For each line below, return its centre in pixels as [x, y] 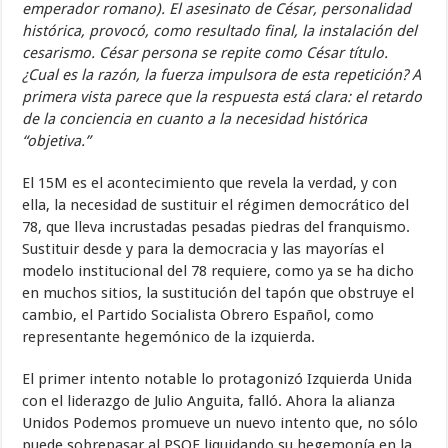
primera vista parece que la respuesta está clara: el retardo [222, 97]
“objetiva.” [56, 141]
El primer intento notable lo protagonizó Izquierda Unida [217, 379]
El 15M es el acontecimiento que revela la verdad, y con [210, 183]
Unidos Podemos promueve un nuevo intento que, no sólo [220, 423]
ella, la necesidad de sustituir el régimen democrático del [216, 205]
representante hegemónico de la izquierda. [169, 337]
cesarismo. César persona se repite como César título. [205, 53]
